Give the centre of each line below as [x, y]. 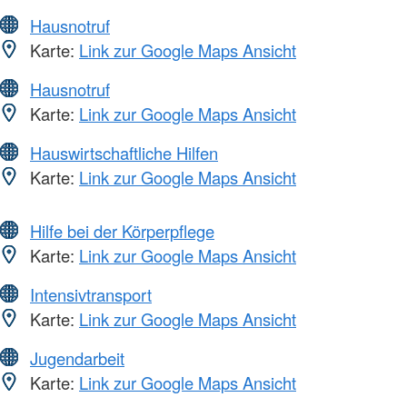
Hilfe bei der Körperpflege [122, 230]
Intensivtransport [91, 294]
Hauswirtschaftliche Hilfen [124, 152]
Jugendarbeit [77, 357]
